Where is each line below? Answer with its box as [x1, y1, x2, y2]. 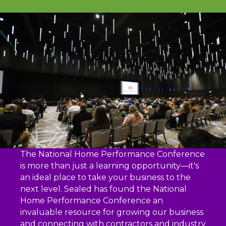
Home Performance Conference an [20, 196, 163, 206]
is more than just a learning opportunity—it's [20, 161, 199, 171]
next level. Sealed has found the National [20, 184, 187, 194]
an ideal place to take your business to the [20, 173, 191, 183]
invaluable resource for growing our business [20, 207, 203, 217]
